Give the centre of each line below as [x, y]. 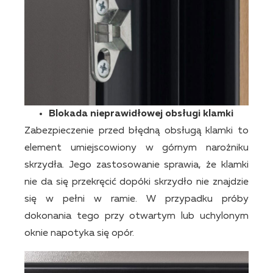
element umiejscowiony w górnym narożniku [136, 148]
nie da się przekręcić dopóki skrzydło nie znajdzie [136, 183]
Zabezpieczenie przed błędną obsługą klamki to [136, 131]
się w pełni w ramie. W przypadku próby [136, 200]
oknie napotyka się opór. [79, 234]
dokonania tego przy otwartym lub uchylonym [136, 217]
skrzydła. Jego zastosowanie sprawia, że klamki [136, 165]
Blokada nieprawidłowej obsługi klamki [141, 114]
